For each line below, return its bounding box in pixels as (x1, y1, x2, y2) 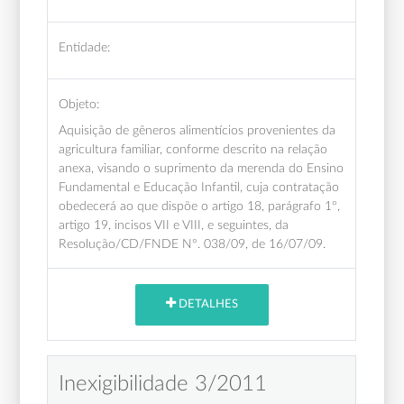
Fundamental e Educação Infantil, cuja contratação (59, 179, 340, 194)
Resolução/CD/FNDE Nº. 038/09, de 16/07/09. (59, 236, 326, 251)
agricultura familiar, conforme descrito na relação (59, 142, 328, 156)
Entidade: (59, 40, 111, 54)
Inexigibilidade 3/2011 (59, 372, 268, 395)
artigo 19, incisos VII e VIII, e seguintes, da (59, 217, 289, 232)
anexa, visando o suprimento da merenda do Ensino (59, 161, 344, 175)
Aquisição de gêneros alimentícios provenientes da (59, 123, 336, 137)
